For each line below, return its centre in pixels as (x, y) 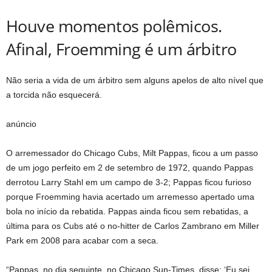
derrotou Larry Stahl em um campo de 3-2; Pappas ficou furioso (129, 182)
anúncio (21, 124)
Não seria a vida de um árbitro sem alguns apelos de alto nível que (135, 80)
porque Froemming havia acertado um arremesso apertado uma (130, 197)
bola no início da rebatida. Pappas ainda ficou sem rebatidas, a (127, 211)
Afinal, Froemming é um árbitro (121, 49)
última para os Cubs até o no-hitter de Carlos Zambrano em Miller (133, 226)
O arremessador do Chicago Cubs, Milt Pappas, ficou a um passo (132, 153)
